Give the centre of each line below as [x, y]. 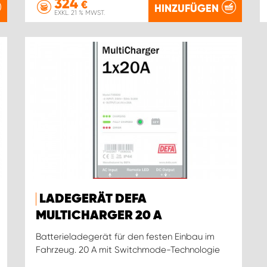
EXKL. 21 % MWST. [79, 13]
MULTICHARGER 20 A [99, 216]
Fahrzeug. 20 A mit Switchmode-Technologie [128, 250]
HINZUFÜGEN [187, 8]
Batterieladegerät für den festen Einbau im [125, 237]
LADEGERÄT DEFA [93, 199]
